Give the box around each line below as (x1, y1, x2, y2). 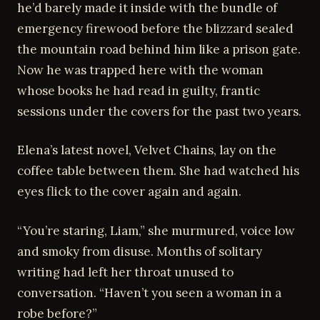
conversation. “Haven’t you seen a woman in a (17, 284, 281, 301)
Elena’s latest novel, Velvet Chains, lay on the (17, 142, 276, 158)
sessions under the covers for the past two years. (17, 103, 301, 119)
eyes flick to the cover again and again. (17, 184, 241, 199)
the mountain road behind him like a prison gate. (17, 41, 301, 57)
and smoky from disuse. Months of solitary (17, 243, 262, 259)
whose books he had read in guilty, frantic (17, 82, 260, 99)
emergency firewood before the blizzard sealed (17, 20, 294, 36)
